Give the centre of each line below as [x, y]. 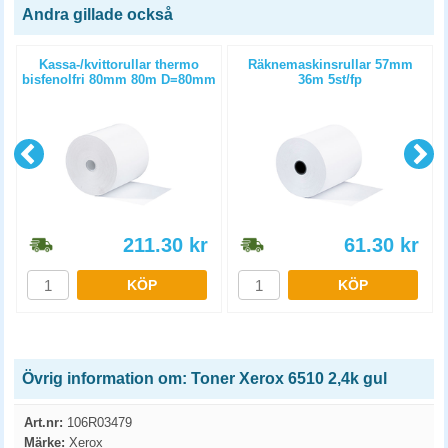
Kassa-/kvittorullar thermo [119, 64]
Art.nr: [43, 422]
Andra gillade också [97, 14]
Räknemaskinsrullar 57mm [330, 64]
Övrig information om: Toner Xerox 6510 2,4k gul [204, 378]
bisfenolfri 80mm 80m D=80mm [119, 79]
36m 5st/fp [330, 79]
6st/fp [119, 94]
